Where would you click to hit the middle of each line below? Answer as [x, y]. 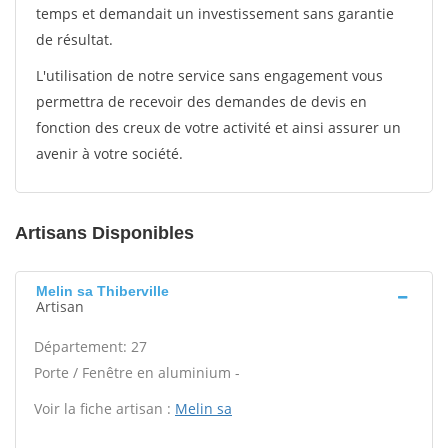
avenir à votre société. [109, 153]
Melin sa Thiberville [102, 291]
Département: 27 [90, 346]
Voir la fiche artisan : [104, 408]
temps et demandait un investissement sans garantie [215, 13]
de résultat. [74, 39]
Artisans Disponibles [104, 233]
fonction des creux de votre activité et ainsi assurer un [218, 127]
